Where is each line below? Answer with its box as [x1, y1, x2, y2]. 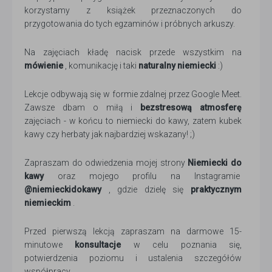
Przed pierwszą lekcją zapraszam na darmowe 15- [24, 226, 242, 237]
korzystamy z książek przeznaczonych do [24, 5, 242, 16]
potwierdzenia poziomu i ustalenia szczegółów [24, 253, 242, 263]
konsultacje [75, 240, 121, 250]
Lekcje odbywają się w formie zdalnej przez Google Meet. [24, 89, 242, 100]
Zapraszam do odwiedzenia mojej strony [24, 158, 188, 168]
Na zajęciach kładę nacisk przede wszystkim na [24, 47, 242, 58]
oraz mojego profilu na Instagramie [44, 171, 242, 182]
